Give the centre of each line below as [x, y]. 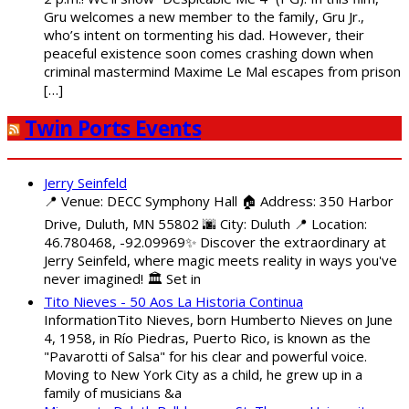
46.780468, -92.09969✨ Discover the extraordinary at [215, 241]
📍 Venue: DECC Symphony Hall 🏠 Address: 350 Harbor [219, 200]
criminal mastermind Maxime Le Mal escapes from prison [222, 72]
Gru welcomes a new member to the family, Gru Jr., [204, 17]
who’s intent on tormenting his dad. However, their [204, 35]
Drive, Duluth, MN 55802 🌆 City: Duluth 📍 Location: [205, 223]
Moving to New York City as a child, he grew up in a [203, 374]
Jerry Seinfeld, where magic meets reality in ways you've [220, 260]
